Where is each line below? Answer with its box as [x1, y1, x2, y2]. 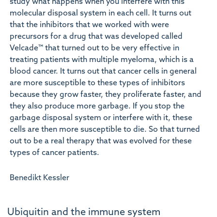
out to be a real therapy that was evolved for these [10, 138, 192, 146]
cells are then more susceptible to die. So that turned [10, 126, 200, 134]
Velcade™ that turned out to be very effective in [10, 45, 179, 53]
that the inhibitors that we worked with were [10, 21, 169, 30]
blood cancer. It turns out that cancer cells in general [10, 68, 197, 76]
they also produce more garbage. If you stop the [10, 103, 185, 111]
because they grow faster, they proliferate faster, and [10, 91, 201, 99]
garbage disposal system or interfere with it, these [10, 114, 192, 123]
